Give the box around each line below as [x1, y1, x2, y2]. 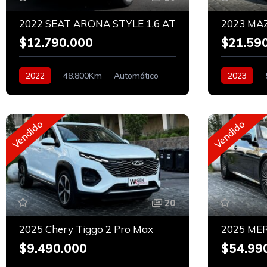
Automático [114, 70, 159, 82]
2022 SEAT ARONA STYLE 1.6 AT [19, 17, 176, 30]
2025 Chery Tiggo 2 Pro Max [19, 222, 153, 235]
